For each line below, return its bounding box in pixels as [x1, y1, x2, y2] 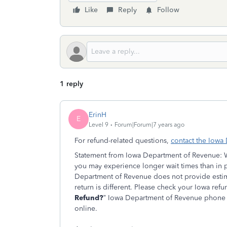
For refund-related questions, [74, 136, 171, 145]
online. [74, 204, 99, 213]
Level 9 [89, 121, 108, 128]
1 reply [60, 80, 83, 88]
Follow [157, 6, 179, 14]
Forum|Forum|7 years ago [115, 121, 184, 128]
